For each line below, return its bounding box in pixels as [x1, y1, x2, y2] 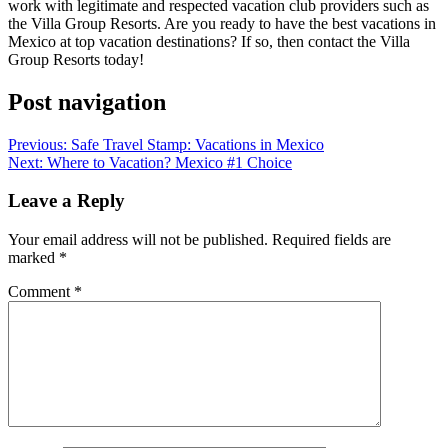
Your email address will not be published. [8, 231, 268, 249]
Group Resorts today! [8, 50, 144, 68]
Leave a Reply [8, 190, 125, 212]
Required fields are [272, 231, 391, 249]
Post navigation [8, 88, 166, 115]
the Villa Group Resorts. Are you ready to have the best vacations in [8, 14, 436, 32]
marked [8, 249, 59, 267]
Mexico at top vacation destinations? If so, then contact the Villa [8, 32, 410, 50]
